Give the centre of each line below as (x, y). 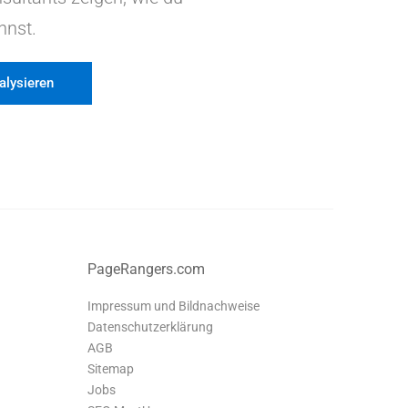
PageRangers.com (146, 269)
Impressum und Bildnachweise (173, 306)
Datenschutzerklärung (150, 327)
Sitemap (111, 369)
